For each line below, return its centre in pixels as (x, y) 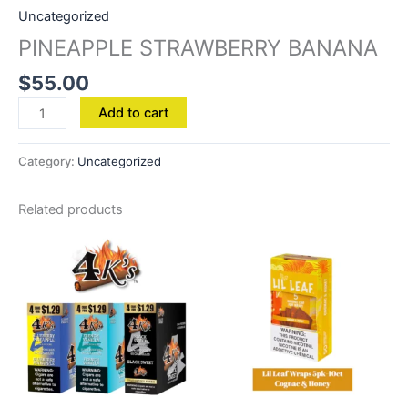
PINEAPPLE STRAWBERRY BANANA (198, 48)
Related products (71, 209)
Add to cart (133, 113)
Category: (48, 161)
